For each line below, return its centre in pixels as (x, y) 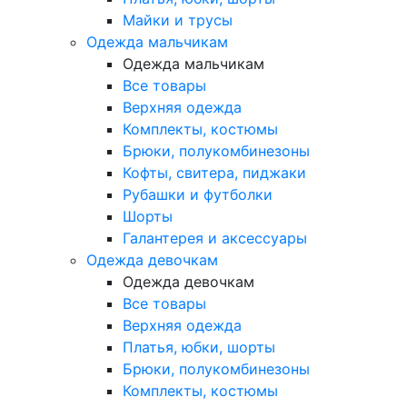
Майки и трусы (178, 20)
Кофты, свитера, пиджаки (214, 172)
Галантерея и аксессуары (215, 238)
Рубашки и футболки (198, 194)
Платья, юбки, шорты (199, 347)
